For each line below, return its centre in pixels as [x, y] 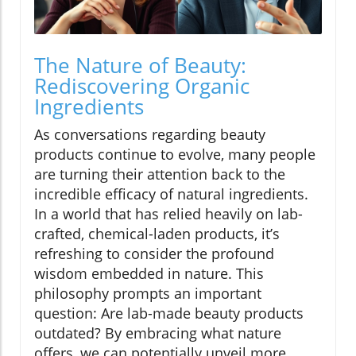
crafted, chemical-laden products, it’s [157, 234]
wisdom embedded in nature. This [149, 274]
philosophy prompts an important [148, 294]
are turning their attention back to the [160, 174]
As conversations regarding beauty [150, 135]
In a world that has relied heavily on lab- [168, 214]
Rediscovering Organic [142, 86]
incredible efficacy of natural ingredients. [171, 194]
